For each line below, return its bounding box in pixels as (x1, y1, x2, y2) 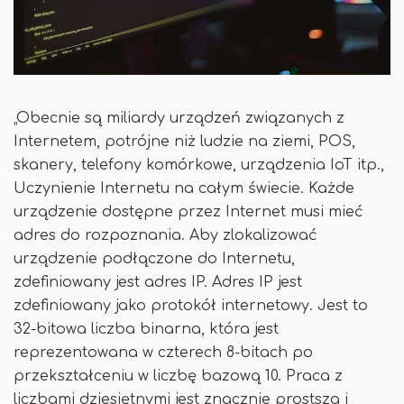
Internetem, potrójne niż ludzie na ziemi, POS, (14, 133, 355, 150)
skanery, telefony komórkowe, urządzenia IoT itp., (14, 157, 384, 173)
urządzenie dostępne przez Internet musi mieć (14, 204, 363, 220)
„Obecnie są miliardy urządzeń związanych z (14, 110, 344, 126)
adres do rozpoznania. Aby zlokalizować (14, 227, 317, 243)
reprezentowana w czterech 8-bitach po (14, 344, 313, 361)
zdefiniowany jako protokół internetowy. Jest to (14, 298, 368, 314)
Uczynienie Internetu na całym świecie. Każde (14, 180, 354, 197)
